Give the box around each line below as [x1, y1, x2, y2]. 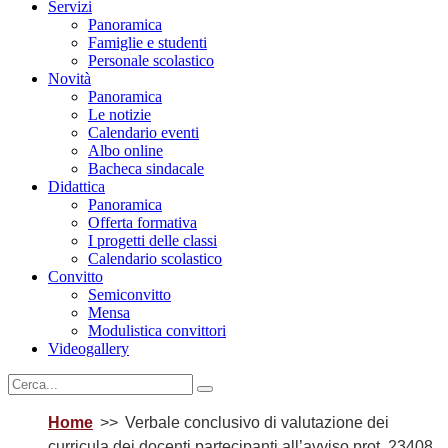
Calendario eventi [88, 123, 199, 141]
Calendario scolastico [88, 249, 222, 267]
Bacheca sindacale [88, 159, 204, 177]
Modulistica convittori [88, 321, 226, 339]
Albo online [88, 141, 163, 159]
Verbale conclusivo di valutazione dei [125, 413, 389, 431]
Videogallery [48, 339, 129, 357]
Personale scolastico [88, 51, 214, 69]
